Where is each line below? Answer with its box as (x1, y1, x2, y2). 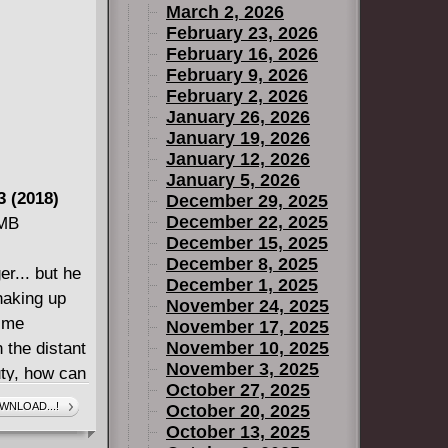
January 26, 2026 (166, 107, 310, 127)
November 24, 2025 (166, 296, 329, 316)
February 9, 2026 (166, 65, 308, 85)
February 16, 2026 (166, 44, 318, 64)
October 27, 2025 (166, 380, 310, 400)
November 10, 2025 (166, 338, 329, 358)
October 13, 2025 (166, 422, 310, 442)
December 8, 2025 (166, 254, 318, 274)
